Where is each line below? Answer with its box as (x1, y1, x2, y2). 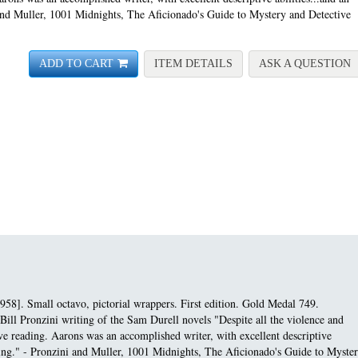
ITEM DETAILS (154, 57, 233, 70)
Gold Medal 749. (242, 296, 319, 312)
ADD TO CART (39, 57, 113, 70)
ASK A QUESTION (259, 57, 351, 70)
